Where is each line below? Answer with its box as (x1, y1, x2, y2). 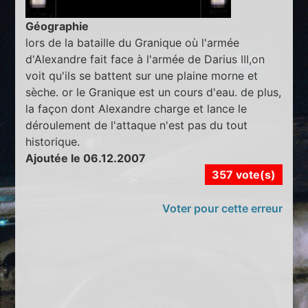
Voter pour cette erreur (162, 201, 283, 216)
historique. (25, 135, 80, 149)
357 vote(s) (211, 168, 276, 182)
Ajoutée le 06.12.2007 (25, 151, 146, 166)
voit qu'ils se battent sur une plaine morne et (25, 69, 258, 83)
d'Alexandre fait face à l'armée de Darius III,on (25, 52, 265, 67)
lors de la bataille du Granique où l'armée (25, 36, 240, 50)
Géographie (25, 19, 89, 34)
